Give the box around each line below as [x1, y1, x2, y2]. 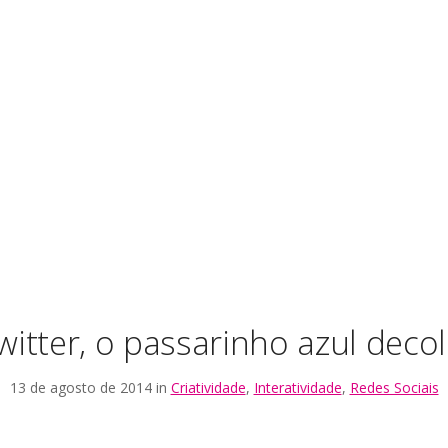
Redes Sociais [349, 377, 439, 397]
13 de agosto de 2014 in [9, 377, 171, 397]
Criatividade [170, 377, 246, 397]
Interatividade [253, 377, 342, 397]
